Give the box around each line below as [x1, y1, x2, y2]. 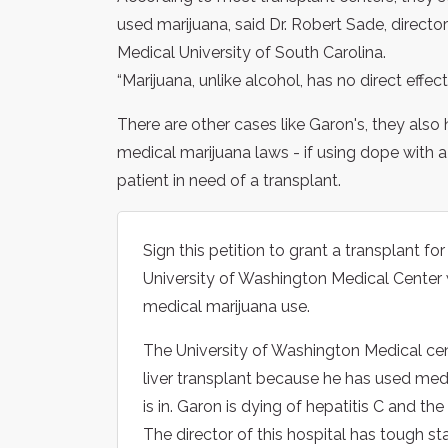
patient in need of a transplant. [117, 170, 341, 190]
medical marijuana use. [143, 296, 310, 316]
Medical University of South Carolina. [117, 42, 386, 62]
